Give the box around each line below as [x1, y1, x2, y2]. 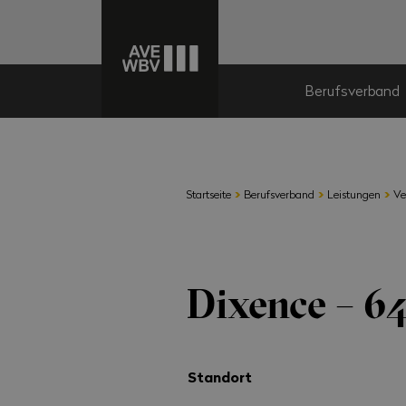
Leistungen [327, 186, 382, 201]
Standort [188, 365, 253, 387]
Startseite [187, 186, 232, 201]
